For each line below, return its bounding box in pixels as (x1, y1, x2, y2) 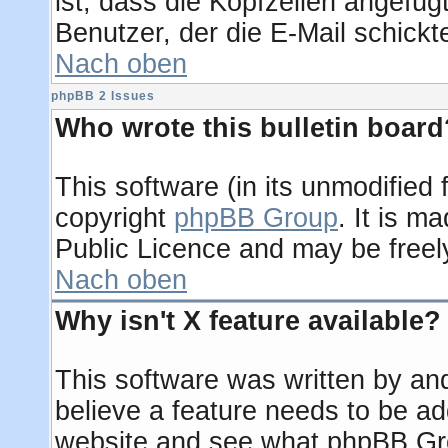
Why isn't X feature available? (55, 306, 441, 336)
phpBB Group (174, 203, 338, 233)
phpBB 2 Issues (51, 89, 155, 103)
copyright (55, 203, 174, 233)
